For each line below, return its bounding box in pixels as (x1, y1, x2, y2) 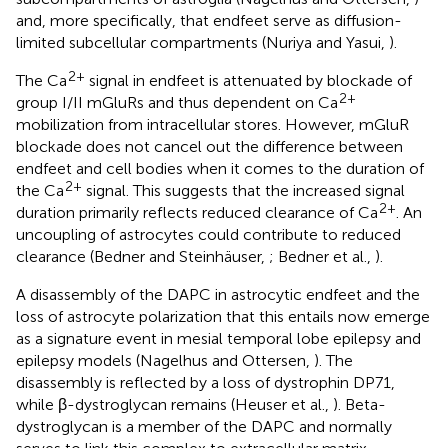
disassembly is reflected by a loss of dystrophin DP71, (16, 373, 395, 393)
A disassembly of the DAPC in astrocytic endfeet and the (16, 285, 420, 305)
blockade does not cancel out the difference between (16, 137, 403, 157)
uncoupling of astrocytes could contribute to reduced (16, 225, 401, 245)
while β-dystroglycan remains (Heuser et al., (16, 395, 333, 415)
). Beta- (333, 395, 386, 415)
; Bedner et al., (269, 247, 375, 267)
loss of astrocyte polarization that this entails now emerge (16, 307, 430, 327)
